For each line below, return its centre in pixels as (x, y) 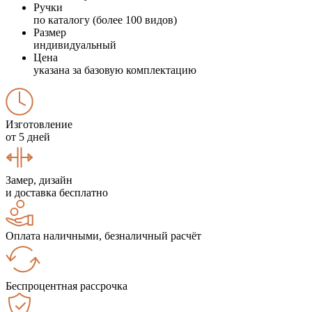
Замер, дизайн (39, 180)
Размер (50, 32)
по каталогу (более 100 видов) (105, 19)
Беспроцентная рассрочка (67, 286)
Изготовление (39, 124)
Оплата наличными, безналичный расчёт (103, 235)
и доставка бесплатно (57, 192)
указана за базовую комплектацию (115, 70)
